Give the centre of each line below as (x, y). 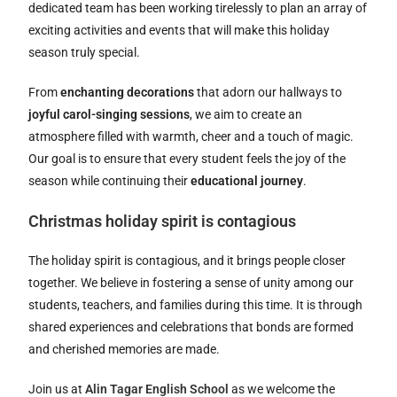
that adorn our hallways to (269, 92)
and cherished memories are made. (125, 349)
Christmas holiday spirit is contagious (163, 221)
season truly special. (85, 52)
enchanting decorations (128, 92)
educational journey (247, 180)
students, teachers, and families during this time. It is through (196, 304)
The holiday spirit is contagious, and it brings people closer (187, 260)
